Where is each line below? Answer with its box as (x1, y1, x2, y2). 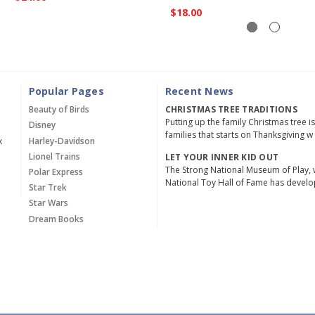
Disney (28, 119, 56, 131)
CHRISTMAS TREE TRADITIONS (165, 103, 297, 116)
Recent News (165, 84, 234, 98)
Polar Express (28, 166, 83, 179)
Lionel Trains (28, 150, 80, 162)
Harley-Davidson (28, 134, 95, 147)
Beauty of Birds (28, 103, 89, 116)
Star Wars (28, 197, 68, 210)
